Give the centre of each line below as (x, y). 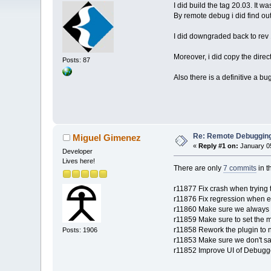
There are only (198, 168)
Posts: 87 (77, 60)
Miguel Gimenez (106, 138)
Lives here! (79, 161)
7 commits (240, 168)
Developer (78, 152)
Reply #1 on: (219, 146)
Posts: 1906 (80, 230)
